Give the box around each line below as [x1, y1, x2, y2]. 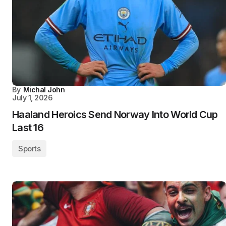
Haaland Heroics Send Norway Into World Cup [12, 108, 218, 121]
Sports [18, 144, 41, 154]
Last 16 [12, 122, 43, 134]
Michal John [23, 85, 65, 94]
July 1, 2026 [12, 93, 53, 102]
